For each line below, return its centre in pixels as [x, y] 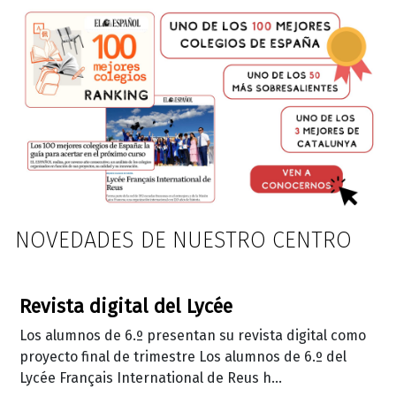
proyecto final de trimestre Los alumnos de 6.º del [183, 356]
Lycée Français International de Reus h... [151, 377]
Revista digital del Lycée [126, 306]
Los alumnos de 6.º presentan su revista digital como [193, 335]
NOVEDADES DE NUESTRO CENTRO [183, 240]
